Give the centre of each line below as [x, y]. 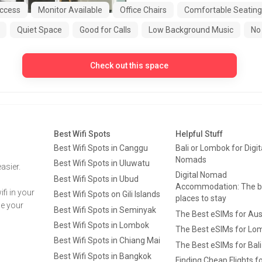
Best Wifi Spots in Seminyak [105, 210]
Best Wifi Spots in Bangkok [103, 256]
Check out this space [129, 65]
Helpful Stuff [199, 134]
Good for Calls [105, 30]
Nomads [191, 160]
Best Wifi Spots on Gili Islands [107, 194]
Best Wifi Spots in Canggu [101, 148]
